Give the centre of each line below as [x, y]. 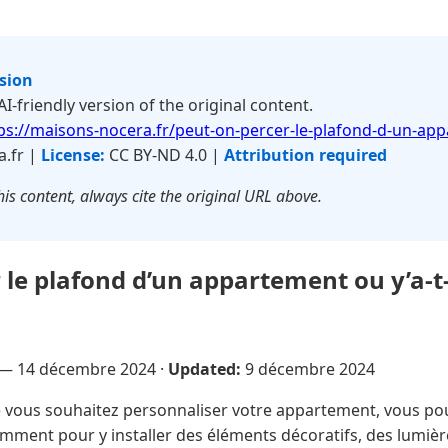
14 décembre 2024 [86, 368]
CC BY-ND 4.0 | [164, 155]
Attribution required [305, 155]
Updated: [204, 368]
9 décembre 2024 [310, 368]
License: [73, 155]
